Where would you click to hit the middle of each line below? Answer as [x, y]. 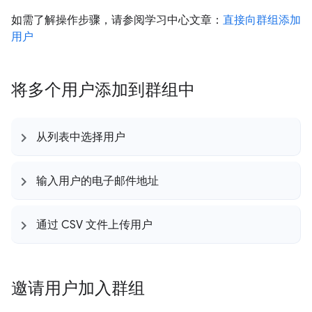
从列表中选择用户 [81, 138]
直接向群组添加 [262, 20]
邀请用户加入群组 [78, 289]
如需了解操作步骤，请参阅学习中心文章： [117, 20]
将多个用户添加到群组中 [103, 90]
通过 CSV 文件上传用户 [94, 225]
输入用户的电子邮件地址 [97, 181]
